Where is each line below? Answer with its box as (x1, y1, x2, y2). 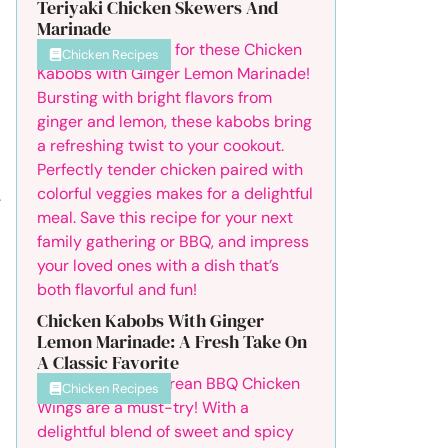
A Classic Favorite (37, 349, 179, 375)
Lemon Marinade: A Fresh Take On (37, 328, 307, 354)
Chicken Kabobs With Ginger (37, 307, 264, 333)
